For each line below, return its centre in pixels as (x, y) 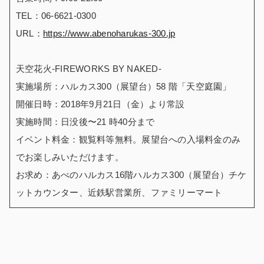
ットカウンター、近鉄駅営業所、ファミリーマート (119, 192)
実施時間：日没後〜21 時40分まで (85, 121)
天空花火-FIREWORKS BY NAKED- (89, 68)
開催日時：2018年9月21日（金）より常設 (100, 104)
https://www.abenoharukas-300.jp (109, 33)
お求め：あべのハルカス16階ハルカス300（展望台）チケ (131, 174)
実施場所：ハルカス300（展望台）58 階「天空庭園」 (124, 86)
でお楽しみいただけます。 (70, 157)
